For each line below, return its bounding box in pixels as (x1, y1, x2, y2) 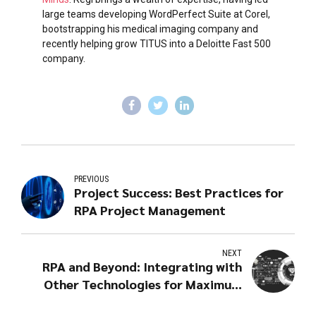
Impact (198, 293, 242, 310)
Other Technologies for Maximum (43, 276, 242, 293)
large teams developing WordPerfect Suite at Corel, (42, 8, 270, 20)
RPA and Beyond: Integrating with (42, 258, 242, 275)
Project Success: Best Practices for (74, 184, 284, 201)
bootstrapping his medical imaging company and (42, 23, 258, 35)
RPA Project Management (74, 202, 226, 219)
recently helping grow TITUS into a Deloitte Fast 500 (42, 37, 271, 49)
